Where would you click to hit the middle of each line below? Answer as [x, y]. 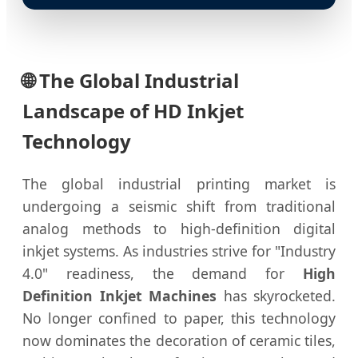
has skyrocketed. [276, 296]
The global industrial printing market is [179, 184]
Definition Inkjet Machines [119, 296]
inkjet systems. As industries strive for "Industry [179, 251]
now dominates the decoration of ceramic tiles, [179, 340]
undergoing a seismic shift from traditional [179, 206]
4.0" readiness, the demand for [163, 273]
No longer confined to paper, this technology [179, 318]
